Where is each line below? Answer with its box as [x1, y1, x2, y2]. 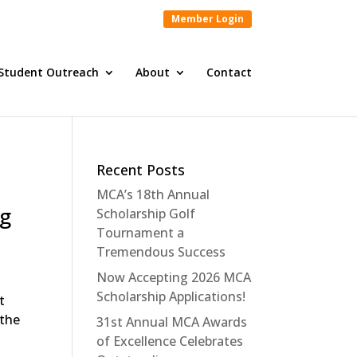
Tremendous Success [96, 242, 226, 261]
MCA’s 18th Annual [96, 185, 210, 203]
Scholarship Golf [96, 204, 195, 222]
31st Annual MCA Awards [96, 312, 247, 331]
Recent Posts [96, 159, 185, 179]
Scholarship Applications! [96, 287, 245, 305]
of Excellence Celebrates [96, 331, 243, 350]
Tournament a [96, 223, 184, 241]
